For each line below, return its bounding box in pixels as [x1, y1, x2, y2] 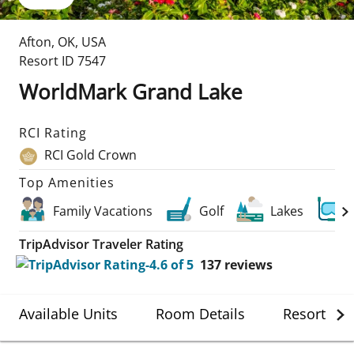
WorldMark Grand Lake [19, 77, 243, 106]
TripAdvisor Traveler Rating [19, 235, 183, 253]
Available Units [19, 303, 118, 323]
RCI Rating [19, 124, 88, 141]
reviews [224, 255, 273, 273]
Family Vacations [53, 201, 153, 220]
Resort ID [19, 52, 74, 70]
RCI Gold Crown [44, 146, 137, 164]
